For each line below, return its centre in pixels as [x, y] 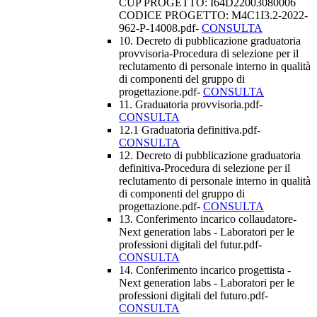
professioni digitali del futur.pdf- [190, 245]
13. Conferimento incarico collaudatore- [208, 219]
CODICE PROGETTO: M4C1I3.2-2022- [213, 16]
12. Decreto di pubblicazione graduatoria [210, 156]
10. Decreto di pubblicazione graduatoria [210, 41]
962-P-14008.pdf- [160, 28]
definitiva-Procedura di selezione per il [204, 168]
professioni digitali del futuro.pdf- [194, 296]
